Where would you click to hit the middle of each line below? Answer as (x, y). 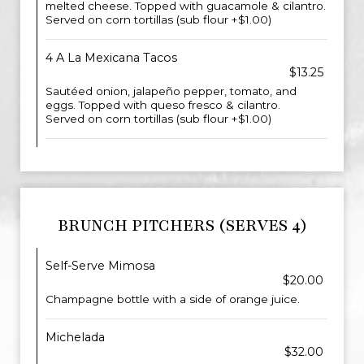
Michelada (75, 337)
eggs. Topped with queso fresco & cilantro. (163, 105)
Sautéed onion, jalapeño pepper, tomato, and (171, 91)
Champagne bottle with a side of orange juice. (173, 299)
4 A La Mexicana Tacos (111, 58)
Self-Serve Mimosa (100, 266)
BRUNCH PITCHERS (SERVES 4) (182, 225)
